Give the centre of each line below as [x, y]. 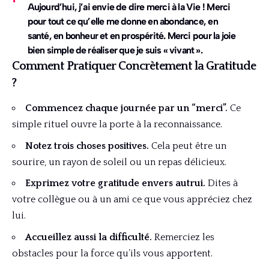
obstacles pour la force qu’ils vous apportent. [112, 253]
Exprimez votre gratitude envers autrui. [115, 183]
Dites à [222, 183]
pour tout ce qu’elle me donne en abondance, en [122, 22]
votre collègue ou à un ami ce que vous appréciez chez [132, 200]
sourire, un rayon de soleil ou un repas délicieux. [119, 162]
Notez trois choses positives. [87, 146]
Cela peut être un [188, 146]
